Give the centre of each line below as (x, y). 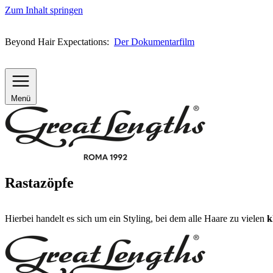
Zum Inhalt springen (44, 10)
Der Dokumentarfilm (154, 42)
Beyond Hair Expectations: (59, 42)
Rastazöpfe (39, 183)
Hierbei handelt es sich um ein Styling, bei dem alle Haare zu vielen (136, 218)
